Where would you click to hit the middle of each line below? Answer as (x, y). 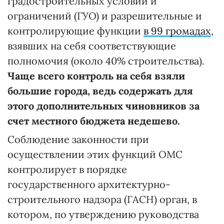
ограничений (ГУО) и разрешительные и (105, 16)
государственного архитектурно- (89, 184)
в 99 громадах (177, 31)
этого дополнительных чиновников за (103, 106)
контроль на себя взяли (126, 76)
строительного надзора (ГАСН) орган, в (102, 199)
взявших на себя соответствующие (92, 46)
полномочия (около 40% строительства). (106, 61)
